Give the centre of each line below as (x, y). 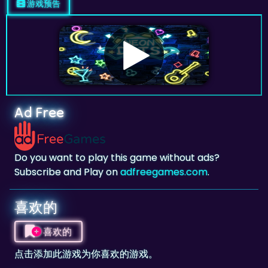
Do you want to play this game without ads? (117, 128)
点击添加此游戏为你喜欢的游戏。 (86, 224)
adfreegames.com (164, 142)
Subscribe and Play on (67, 142)
